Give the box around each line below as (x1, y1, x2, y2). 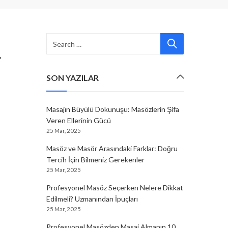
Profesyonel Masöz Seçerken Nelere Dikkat (46, 183, 183, 192)
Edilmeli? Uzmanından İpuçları (46, 194, 138, 203)
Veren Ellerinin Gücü (46, 116, 111, 125)
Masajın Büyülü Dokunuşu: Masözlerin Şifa (46, 105, 179, 113)
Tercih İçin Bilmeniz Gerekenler (46, 155, 145, 164)
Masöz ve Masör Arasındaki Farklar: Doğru (46, 144, 178, 153)
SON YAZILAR (46, 73, 99, 82)
